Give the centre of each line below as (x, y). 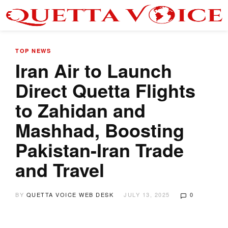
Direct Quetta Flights (105, 90)
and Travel (60, 169)
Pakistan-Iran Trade (99, 150)
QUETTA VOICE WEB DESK (70, 194)
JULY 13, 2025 (147, 194)
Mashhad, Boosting (100, 130)
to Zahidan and (80, 110)
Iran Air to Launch (94, 70)
